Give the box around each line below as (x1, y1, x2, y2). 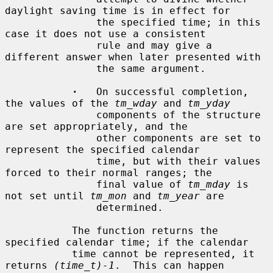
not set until (5, 190, 90, 202)
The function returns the (5, 224, 72, 236)
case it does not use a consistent (5, 27, 206, 40)
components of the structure (5, 108, 96, 121)
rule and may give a (5, 39, 96, 51)
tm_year (157, 190, 200, 202)
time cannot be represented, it (5, 247, 72, 260)
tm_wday (115, 97, 157, 109)
